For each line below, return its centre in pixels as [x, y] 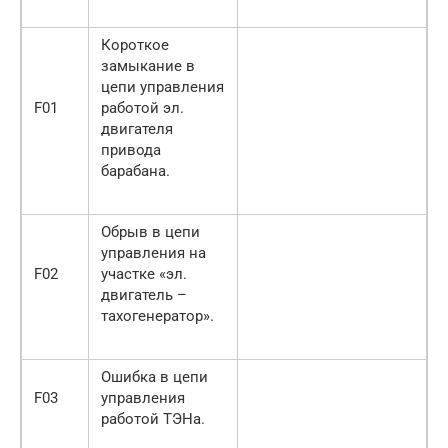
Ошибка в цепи [154, 377]
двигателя [137, 129]
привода [131, 150]
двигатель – [144, 295]
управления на [153, 253]
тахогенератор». [157, 316]
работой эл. [142, 108]
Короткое [135, 45]
